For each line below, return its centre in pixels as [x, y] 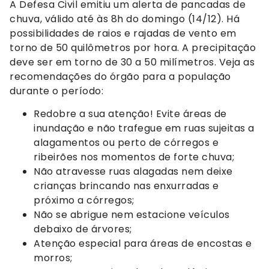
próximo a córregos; [84, 200]
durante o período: [56, 91]
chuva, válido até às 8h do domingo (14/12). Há [125, 19]
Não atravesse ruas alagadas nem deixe [133, 171]
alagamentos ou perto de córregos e [126, 142]
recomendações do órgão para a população [120, 76]
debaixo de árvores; [83, 229]
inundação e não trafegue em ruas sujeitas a [144, 128]
